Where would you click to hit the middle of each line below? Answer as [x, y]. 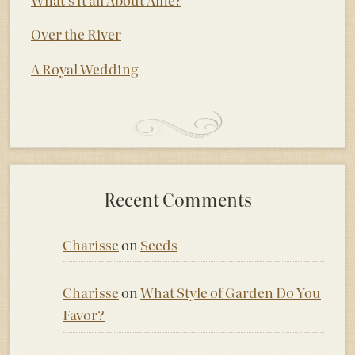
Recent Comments [177, 199]
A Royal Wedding [84, 68]
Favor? [84, 315]
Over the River [76, 34]
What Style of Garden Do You [231, 292]
